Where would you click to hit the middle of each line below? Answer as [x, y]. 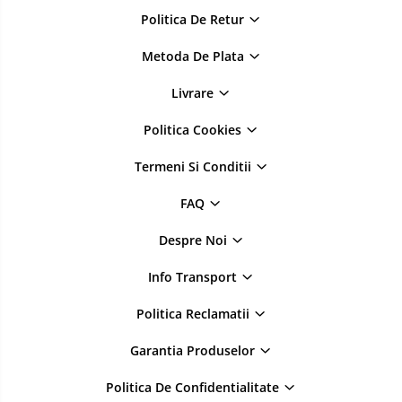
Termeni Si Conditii [194, 167]
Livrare [194, 93]
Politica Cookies [194, 130]
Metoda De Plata [194, 57]
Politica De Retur [194, 20]
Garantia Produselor [194, 351]
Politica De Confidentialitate [194, 388]
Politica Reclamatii [194, 314]
